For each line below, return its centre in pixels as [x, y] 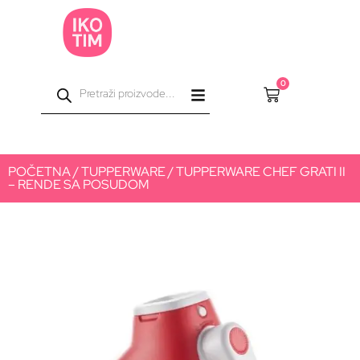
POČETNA [39, 171]
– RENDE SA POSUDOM [79, 184]
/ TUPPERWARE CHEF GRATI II [256, 171]
